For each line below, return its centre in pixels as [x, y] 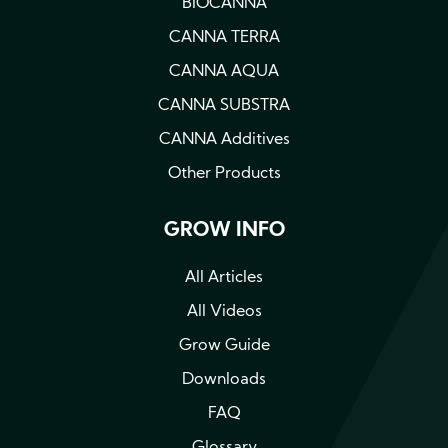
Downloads [224, 379]
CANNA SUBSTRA [224, 105]
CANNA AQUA [224, 71]
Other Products [224, 173]
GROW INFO [224, 230]
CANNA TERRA [224, 37]
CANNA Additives [224, 139]
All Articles [224, 277]
